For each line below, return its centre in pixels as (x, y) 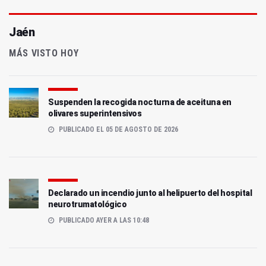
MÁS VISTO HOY (44, 53)
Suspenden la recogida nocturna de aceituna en (140, 102)
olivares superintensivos (95, 113)
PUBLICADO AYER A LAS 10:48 (103, 220)
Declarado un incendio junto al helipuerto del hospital (150, 193)
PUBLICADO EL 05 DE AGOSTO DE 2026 (118, 129)
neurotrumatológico (87, 204)
